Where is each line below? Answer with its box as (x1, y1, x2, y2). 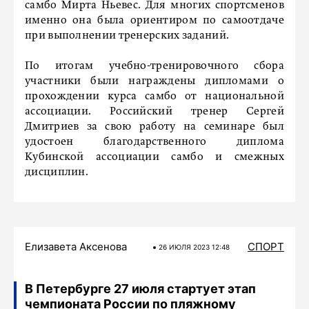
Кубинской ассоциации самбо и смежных (25, 152, 284, 163)
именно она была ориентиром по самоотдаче (25, 15, 284, 26)
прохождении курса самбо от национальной (25, 91, 284, 102)
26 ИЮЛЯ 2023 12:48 (159, 243, 230, 251)
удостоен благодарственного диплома (25, 137, 284, 148)
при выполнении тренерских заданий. (25, 30, 230, 41)
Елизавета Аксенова (25, 240, 127, 253)
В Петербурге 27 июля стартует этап (25, 281, 256, 296)
